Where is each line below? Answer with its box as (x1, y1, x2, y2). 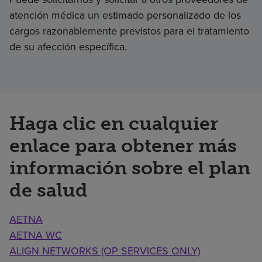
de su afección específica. (9, 39, 127, 54)
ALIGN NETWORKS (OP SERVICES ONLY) (9, 243, 200, 258)
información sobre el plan (9, 156, 250, 179)
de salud (9, 178, 88, 201)
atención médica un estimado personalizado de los (9, 7, 241, 23)
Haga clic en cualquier (9, 112, 218, 135)
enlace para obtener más (9, 134, 237, 157)
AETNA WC (9, 227, 62, 243)
